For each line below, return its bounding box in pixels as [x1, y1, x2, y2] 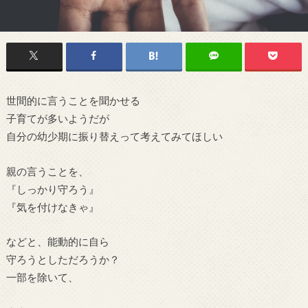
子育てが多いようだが [5, 112, 109, 125]
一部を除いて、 [5, 271, 78, 284]
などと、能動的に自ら [5, 235, 109, 248]
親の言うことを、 [5, 164, 89, 177]
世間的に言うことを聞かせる [5, 94, 140, 107]
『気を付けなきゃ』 [5, 200, 99, 213]
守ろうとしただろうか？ [5, 253, 120, 266]
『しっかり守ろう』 [5, 182, 99, 195]
